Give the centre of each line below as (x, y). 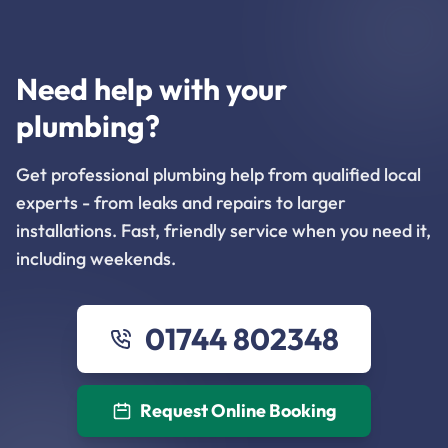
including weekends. (96, 259)
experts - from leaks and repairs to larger (181, 203)
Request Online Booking (238, 411)
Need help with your (151, 89)
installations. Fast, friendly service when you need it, (223, 231)
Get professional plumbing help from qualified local (218, 175)
